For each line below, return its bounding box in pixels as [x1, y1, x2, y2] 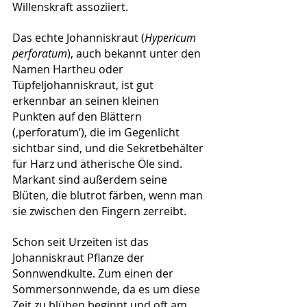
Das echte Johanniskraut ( [12, 29, 145, 45]
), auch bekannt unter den [67, 45, 204, 61]
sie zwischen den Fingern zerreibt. [12, 203, 186, 219]
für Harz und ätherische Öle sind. [12, 156, 185, 171]
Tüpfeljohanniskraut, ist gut [12, 77, 156, 93]
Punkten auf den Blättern [12, 108, 145, 124]
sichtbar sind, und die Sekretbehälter [12, 140, 206, 156]
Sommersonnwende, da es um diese [12, 281, 203, 297]
